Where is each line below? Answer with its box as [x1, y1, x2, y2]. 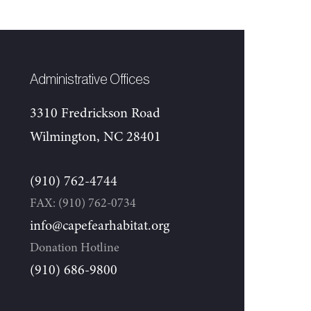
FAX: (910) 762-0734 [30, 197, 136, 210]
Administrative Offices [30, 73, 150, 87]
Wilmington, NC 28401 [30, 131, 161, 144]
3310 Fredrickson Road [30, 107, 160, 121]
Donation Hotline [30, 242, 119, 255]
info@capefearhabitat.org [30, 219, 169, 233]
